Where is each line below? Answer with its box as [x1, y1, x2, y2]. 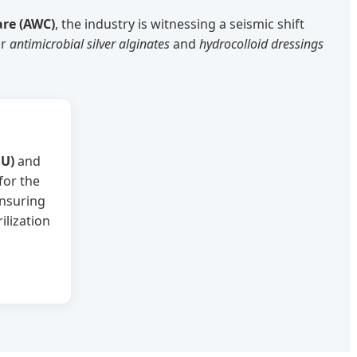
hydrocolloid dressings [199, 35, 324, 53]
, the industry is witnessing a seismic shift [55, 15, 304, 33]
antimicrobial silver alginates [10, 35, 170, 53]
